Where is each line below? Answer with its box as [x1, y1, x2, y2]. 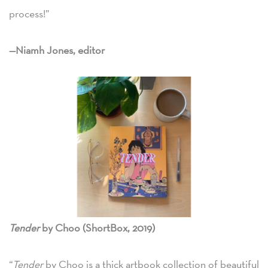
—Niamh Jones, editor [9, 43, 105, 57]
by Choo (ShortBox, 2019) [42, 221, 155, 235]
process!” [9, 6, 49, 20]
